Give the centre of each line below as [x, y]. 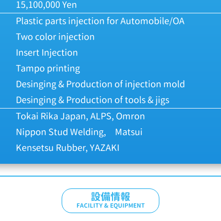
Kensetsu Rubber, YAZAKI [68, 148]
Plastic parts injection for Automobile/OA [100, 21]
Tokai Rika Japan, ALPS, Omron [80, 116]
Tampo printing [48, 68]
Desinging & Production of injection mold [100, 84]
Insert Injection [47, 53]
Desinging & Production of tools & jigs [92, 100]
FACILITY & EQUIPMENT [110, 205]
